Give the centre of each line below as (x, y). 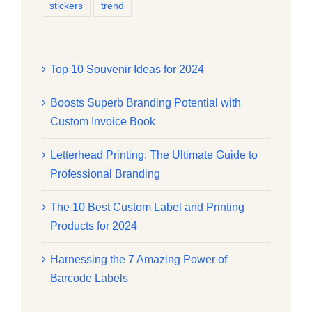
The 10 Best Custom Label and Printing (147, 207)
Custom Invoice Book (102, 121)
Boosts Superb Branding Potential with (145, 102)
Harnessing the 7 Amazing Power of (138, 259)
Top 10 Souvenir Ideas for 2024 (127, 69)
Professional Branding (105, 173)
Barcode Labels (89, 278)
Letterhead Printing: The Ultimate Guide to (154, 155)
